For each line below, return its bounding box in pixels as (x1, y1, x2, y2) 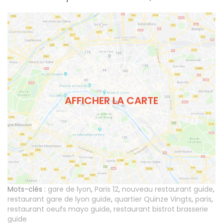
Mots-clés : (7, 184, 46, 195)
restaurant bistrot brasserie (113, 204, 208, 215)
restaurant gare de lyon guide (7, 194, 111, 205)
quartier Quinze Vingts (114, 194, 192, 205)
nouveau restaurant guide (122, 184, 213, 195)
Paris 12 (95, 184, 118, 195)
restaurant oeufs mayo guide (7, 204, 110, 215)
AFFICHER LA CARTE (65, 93, 158, 108)
